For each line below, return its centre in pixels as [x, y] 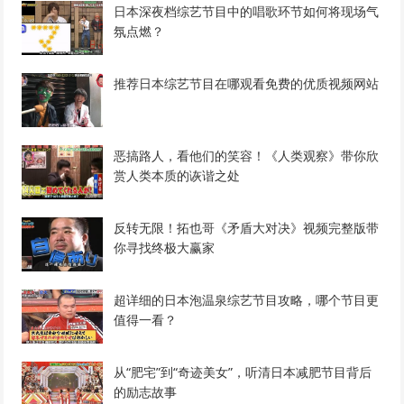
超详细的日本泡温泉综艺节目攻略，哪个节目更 [247, 300]
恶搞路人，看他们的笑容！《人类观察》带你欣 [247, 156]
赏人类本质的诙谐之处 [177, 176]
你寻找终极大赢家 [165, 248]
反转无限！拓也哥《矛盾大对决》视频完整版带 [247, 228]
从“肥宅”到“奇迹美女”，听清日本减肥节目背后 [243, 372]
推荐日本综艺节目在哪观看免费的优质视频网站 [247, 84]
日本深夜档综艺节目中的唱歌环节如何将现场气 [247, 12]
